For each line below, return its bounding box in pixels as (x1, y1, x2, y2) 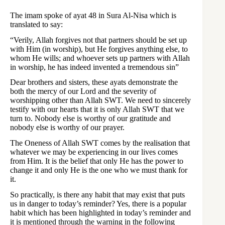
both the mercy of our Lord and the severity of (10, 87, 156, 96)
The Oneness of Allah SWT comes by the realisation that (10, 139, 190, 148)
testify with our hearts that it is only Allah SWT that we (10, 105, 184, 114)
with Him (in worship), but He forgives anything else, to (10, 44, 188, 53)
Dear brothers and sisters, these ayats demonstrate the (10, 78, 178, 87)
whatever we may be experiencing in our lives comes (10, 148, 178, 157)
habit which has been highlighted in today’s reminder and (10, 208, 191, 217)
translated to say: (10, 20, 63, 29)
